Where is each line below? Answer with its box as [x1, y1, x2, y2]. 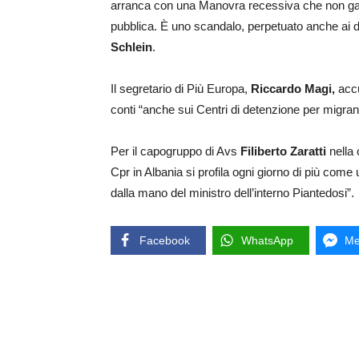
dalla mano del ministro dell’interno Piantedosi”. [111, 186, 354, 200]
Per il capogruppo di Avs [111, 144, 240, 159]
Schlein [111, 40, 152, 54]
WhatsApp [241, 234, 293, 248]
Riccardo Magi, [251, 82, 338, 96]
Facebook [139, 234, 190, 248]
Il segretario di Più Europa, [111, 82, 251, 96]
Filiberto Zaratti [240, 144, 326, 159]
